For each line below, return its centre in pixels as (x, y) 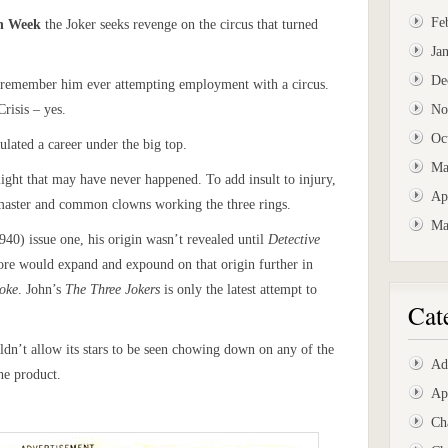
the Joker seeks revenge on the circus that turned (179, 24)
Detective (294, 239)
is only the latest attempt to (238, 289)
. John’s (41, 289)
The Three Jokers (112, 289)
